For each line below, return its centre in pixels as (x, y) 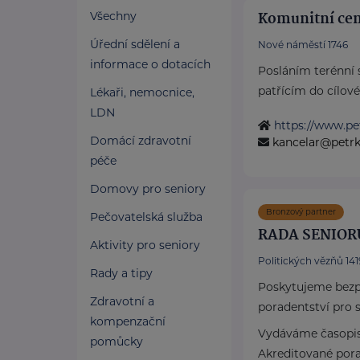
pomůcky (117, 342)
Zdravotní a (122, 301)
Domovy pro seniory (148, 189)
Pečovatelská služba (146, 217)
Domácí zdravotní (141, 141)
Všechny (113, 16)
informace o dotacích (150, 64)
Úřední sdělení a (135, 44)
